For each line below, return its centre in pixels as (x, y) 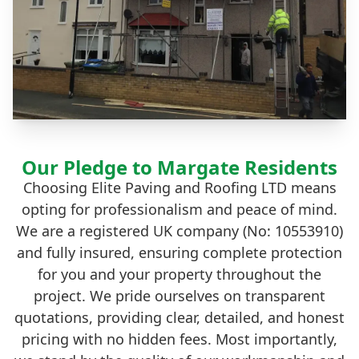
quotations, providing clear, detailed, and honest (179, 318)
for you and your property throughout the (179, 274)
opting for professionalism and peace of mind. (179, 210)
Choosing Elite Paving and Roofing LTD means (179, 188)
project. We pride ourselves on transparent (179, 296)
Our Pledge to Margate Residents (179, 167)
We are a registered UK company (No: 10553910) (179, 231)
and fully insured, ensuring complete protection (179, 253)
